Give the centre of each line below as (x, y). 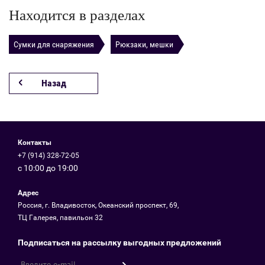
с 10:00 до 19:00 (48, 168)
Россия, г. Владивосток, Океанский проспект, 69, (98, 205)
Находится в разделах (77, 15)
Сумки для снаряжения (54, 44)
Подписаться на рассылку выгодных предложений (119, 243)
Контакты (35, 143)
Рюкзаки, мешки (144, 44)
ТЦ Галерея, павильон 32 (60, 218)
